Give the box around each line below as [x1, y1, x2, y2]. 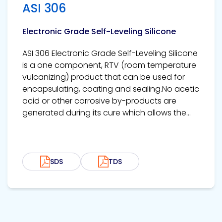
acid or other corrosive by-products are [22, 95, 176, 107]
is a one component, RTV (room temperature [22, 59, 196, 71]
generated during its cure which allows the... [22, 107, 191, 119]
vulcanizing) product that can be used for [22, 71, 185, 83]
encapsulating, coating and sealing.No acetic [22, 83, 199, 95]
